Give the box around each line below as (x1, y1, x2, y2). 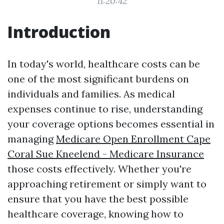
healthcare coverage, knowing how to (7, 207, 183, 220)
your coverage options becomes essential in (7, 117, 214, 130)
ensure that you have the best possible (7, 192, 188, 205)
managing (7, 132, 56, 145)
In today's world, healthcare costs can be (7, 57, 200, 70)
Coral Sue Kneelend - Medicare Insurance (7, 147, 204, 160)
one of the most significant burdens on (7, 72, 189, 85)
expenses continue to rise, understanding (7, 102, 202, 115)
